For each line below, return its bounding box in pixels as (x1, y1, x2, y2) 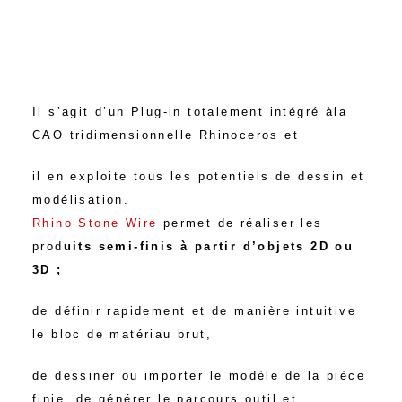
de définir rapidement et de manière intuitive (31, 304, 356, 319)
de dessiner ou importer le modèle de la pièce (31, 369, 365, 383)
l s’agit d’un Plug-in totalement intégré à (38, 105, 335, 119)
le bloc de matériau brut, (31, 328, 212, 342)
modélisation (31, 193, 124, 207)
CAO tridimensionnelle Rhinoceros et (31, 128, 299, 143)
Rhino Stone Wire (31, 216, 163, 231)
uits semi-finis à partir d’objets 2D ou (63, 240, 354, 254)
